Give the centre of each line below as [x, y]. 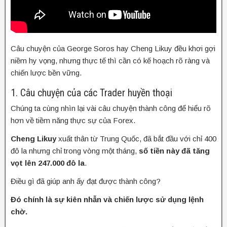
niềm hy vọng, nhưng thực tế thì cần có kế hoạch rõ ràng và [110, 60]
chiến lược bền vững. [46, 72]
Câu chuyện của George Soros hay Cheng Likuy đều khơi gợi [113, 48]
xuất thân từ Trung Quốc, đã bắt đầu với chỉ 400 [136, 138]
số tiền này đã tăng [174, 150]
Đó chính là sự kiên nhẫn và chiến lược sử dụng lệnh [107, 199]
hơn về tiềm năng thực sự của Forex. [73, 120]
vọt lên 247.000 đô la [48, 163]
